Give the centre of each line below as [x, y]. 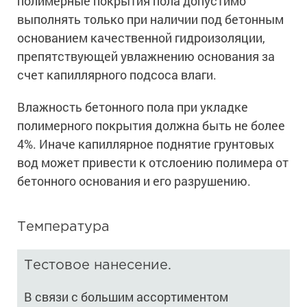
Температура [63, 227]
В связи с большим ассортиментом [126, 297]
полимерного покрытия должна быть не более [151, 126]
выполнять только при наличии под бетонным [150, 20]
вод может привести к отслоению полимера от [153, 163]
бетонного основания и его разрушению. [134, 181]
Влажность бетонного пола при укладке [133, 107]
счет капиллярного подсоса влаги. [117, 75]
